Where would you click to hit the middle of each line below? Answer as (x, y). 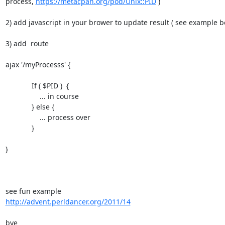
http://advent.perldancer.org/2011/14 (68, 201)
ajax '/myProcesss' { (38, 64)
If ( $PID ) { (18, 85)
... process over (22, 117)
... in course (22, 96)
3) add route (27, 43)
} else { (18, 106)
